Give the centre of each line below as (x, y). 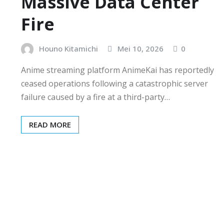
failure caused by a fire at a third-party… (95, 97)
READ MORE (50, 125)
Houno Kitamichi (68, 48)
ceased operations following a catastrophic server (114, 84)
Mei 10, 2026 (140, 48)
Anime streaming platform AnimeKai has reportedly (117, 70)
